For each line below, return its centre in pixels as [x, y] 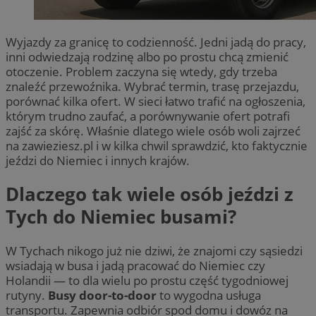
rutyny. [27, 295]
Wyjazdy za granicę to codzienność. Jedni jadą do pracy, [156, 42]
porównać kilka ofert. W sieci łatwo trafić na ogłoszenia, [156, 101]
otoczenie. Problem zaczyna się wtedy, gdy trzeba [141, 71]
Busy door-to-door [102, 295]
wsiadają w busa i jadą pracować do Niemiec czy [135, 265]
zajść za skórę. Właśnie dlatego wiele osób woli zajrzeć [153, 130]
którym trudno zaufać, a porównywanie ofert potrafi [148, 116]
